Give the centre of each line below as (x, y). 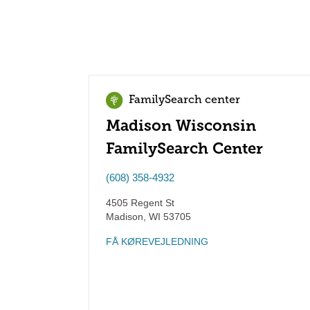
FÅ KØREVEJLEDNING (157, 241)
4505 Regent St (140, 203)
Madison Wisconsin (181, 126)
